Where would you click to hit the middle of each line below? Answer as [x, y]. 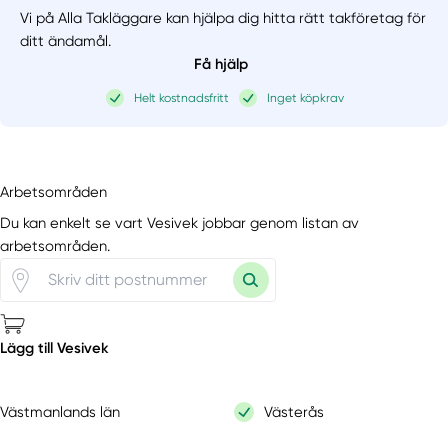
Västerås [294, 411]
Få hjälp [220, 63]
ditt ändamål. [66, 40]
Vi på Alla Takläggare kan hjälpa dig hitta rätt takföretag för [223, 17]
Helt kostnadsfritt [181, 98]
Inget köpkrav [306, 98]
